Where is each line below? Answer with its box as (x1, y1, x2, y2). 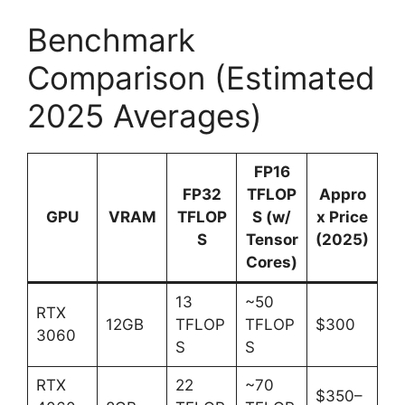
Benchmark (27, 20, 195, 59)
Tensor (245, 230, 298, 249)
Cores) (246, 252, 297, 271)
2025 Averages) (27, 96, 262, 135)
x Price (316, 207, 368, 226)
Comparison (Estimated (27, 58, 375, 97)
